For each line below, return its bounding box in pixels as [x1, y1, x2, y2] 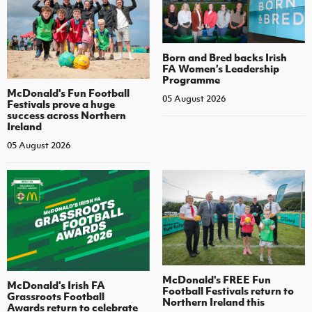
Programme [162, 72, 220, 86]
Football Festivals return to [162, 283, 294, 298]
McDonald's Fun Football [7, 86, 130, 100]
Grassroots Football [7, 288, 104, 303]
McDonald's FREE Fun [162, 272, 271, 287]
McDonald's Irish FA [7, 277, 105, 292]
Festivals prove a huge [7, 97, 115, 111]
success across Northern [7, 108, 126, 123]
